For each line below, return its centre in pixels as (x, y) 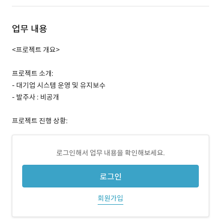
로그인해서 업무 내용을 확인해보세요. (110, 153)
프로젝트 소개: (33, 74)
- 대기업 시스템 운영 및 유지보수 (59, 85)
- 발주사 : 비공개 (36, 97)
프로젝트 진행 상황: (40, 121)
